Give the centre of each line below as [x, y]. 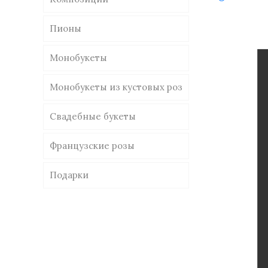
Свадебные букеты [93, 116]
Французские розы [92, 146]
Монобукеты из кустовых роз [116, 87]
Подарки [69, 175]
